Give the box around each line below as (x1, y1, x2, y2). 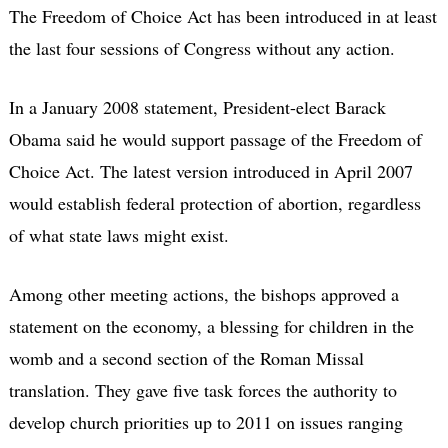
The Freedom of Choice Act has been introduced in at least (8, 3, 437, 28)
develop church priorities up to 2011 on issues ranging (8, 409, 403, 434)
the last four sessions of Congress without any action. (8, 35, 395, 60)
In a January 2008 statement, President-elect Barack (8, 94, 386, 119)
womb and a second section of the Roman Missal (8, 345, 364, 370)
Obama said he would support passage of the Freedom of (8, 126, 422, 151)
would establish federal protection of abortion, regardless (8, 190, 421, 215)
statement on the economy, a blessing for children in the (8, 313, 414, 338)
